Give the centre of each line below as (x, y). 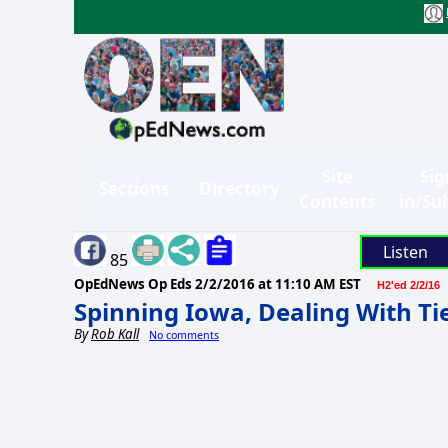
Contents (337, 201)
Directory (239, 189)
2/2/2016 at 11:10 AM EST (278, 283)
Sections (134, 189)
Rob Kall (115, 333)
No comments (184, 334)
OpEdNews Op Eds (134, 283)
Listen (405, 251)
